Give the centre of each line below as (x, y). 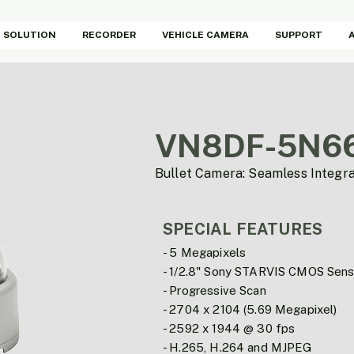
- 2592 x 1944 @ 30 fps (229, 328)
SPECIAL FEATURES (243, 229)
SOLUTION (30, 35)
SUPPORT (299, 35)
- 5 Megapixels (205, 252)
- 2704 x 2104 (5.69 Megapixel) (250, 309)
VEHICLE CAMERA (205, 35)
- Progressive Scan (215, 290)
